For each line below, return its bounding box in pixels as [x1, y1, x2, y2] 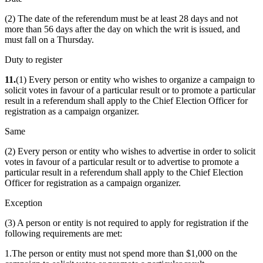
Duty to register [5, 55, 62, 65]
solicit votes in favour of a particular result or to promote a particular [5, 85, 255, 96]
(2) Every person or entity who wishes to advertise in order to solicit [5, 146, 255, 157]
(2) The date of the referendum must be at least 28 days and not [5, 14, 238, 24]
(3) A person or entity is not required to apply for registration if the [5, 218, 248, 228]
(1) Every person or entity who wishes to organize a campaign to [16, 75, 255, 85]
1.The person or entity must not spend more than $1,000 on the [5, 248, 237, 259]
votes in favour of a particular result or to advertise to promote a [5, 157, 239, 167]
